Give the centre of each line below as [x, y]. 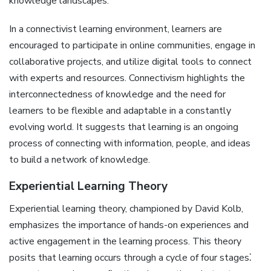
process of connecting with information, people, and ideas [130, 143]
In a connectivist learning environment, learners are [116, 29]
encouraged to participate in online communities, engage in [132, 45]
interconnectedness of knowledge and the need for [117, 94]
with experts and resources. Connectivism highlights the [127, 78]
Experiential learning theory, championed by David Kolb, [126, 209]
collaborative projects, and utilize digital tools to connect [130, 61]
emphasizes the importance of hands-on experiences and [129, 225]
